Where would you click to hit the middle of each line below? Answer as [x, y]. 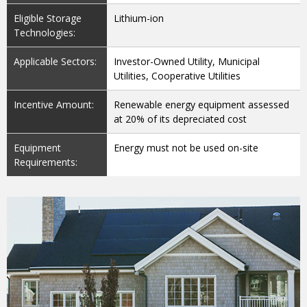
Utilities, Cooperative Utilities [177, 76]
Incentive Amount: [54, 105]
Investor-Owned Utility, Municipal [187, 62]
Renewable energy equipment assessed [202, 105]
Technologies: [45, 33]
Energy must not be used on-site [186, 148]
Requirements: [46, 162]
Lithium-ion [139, 19]
